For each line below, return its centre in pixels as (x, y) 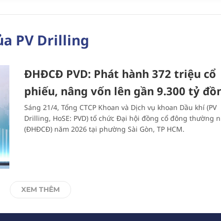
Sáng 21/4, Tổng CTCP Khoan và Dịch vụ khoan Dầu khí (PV (120, 107)
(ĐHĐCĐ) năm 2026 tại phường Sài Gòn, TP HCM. (104, 129)
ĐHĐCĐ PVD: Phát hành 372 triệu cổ (120, 74)
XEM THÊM (40, 189)
